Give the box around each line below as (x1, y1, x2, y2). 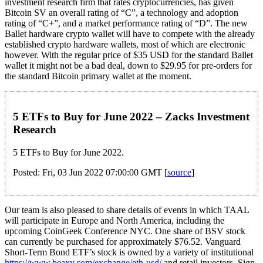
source (167, 167, 191, 177)
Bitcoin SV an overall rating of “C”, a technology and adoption (5, 8, 238, 18)
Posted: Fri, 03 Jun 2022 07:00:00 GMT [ (13, 167, 167, 177)
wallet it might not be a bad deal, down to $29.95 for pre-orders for (5, 60, 252, 71)
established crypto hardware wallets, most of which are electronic (5, 39, 245, 50)
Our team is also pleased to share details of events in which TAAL (5, 204, 249, 215)
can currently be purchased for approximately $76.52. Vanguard (5, 236, 241, 247)
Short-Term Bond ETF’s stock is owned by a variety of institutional (5, 247, 254, 257)
